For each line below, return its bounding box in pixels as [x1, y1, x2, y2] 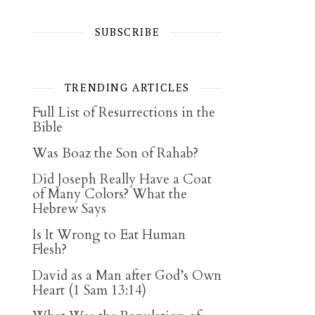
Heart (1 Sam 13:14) [32, 281, 146, 300]
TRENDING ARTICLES [64, 80, 191, 94]
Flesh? [32, 240, 67, 259]
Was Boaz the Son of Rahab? [32, 144, 198, 162]
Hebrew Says [32, 200, 106, 218]
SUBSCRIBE [94, 25, 160, 39]
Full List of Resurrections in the [32, 103, 215, 122]
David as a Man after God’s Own [32, 266, 221, 285]
